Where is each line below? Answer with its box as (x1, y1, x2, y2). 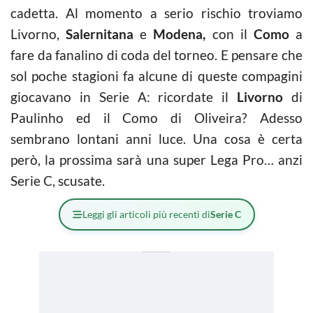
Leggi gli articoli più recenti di (82, 208, 210, 220)
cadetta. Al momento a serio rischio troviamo (10, 4, 303, 21)
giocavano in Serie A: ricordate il (10, 88, 238, 105)
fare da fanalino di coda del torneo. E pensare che (10, 46, 303, 63)
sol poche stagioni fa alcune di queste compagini (10, 67, 303, 84)
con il (205, 25, 254, 42)
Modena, (153, 25, 206, 42)
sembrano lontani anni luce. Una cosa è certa (10, 130, 303, 147)
